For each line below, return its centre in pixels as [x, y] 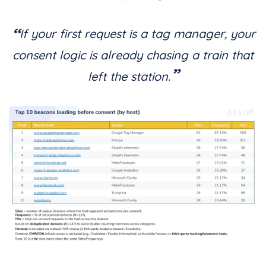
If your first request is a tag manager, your [137, 33]
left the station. [129, 76]
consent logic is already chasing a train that [133, 55]
